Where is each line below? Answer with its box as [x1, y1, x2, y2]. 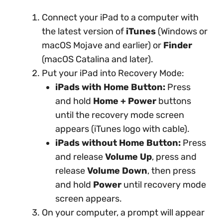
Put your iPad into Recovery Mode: [42, 68, 184, 79]
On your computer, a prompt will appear [42, 207, 205, 218]
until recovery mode [121, 179, 206, 190]
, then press [147, 165, 196, 176]
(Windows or [156, 26, 208, 37]
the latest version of [42, 26, 126, 37]
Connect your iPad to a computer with [42, 12, 199, 23]
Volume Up [105, 151, 152, 162]
